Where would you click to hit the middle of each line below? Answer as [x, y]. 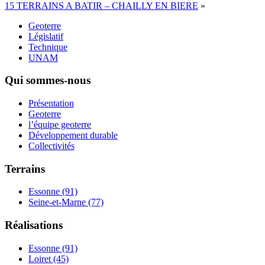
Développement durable [73, 135]
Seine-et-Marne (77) [66, 202]
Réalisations [34, 225]
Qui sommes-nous [48, 80]
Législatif [46, 36]
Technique [48, 47]
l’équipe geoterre [60, 125]
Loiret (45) [49, 258]
